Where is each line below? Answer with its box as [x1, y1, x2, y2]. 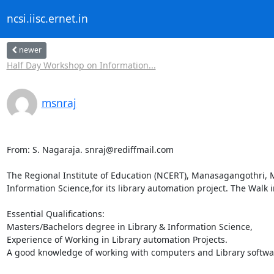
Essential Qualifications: [6, 207, 105, 220]
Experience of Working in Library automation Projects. [6, 233, 228, 245]
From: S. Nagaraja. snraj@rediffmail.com [6, 143, 174, 155]
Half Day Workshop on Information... [6, 59, 156, 71]
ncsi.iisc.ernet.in [6, 11, 88, 26]
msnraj [41, 95, 76, 110]
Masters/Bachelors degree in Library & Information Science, [6, 220, 253, 232]
